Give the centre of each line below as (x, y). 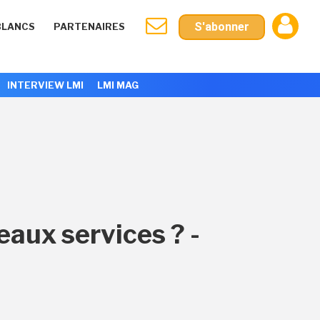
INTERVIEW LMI (45, 85)
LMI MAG (117, 85)
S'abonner (222, 27)
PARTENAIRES (89, 26)
